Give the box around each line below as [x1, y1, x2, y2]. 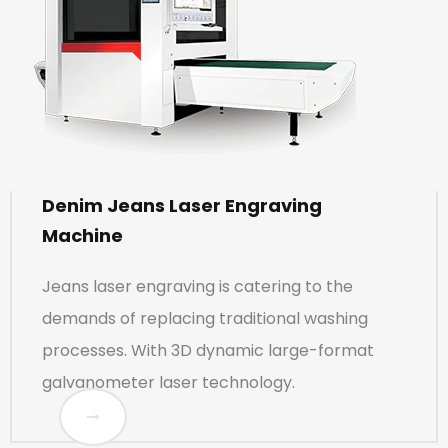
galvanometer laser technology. [42, 370, 295, 394]
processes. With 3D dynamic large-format [42, 338, 374, 362]
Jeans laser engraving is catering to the [42, 274, 353, 298]
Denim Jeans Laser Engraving [42, 192, 322, 218]
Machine [42, 222, 123, 248]
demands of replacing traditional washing [42, 306, 368, 330]
